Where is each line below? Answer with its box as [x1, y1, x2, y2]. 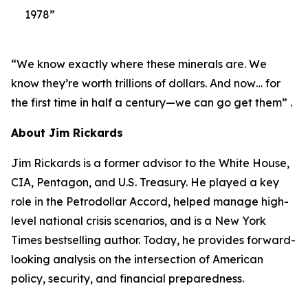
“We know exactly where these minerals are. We [11, 57, 267, 71]
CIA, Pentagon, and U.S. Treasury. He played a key [11, 175, 279, 189]
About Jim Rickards [11, 126, 123, 140]
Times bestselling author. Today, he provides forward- [11, 233, 296, 247]
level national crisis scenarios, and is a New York [11, 214, 266, 228]
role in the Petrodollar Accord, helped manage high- [11, 195, 289, 208]
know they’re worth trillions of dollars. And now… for [11, 76, 280, 90]
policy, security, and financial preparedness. [11, 272, 244, 285]
